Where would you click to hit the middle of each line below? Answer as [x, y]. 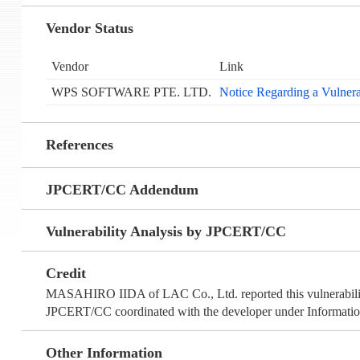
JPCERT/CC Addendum [122, 190]
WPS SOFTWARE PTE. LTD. [131, 92]
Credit [65, 274]
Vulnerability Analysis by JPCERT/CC [166, 232]
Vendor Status [89, 29]
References [79, 145]
